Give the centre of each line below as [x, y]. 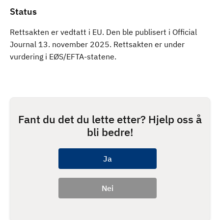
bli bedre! [110, 132]
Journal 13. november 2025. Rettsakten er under [97, 44]
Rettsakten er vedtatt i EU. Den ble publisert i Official [103, 32]
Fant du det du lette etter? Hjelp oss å [110, 119]
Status [23, 12]
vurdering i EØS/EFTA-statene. [63, 56]
